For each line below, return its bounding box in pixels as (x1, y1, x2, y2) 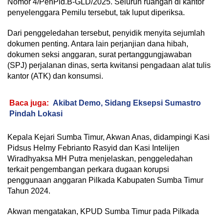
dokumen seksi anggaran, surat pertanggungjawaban (7, 50, 192, 59)
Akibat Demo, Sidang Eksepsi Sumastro (53, 99, 201, 108)
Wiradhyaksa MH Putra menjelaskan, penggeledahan (7, 154, 193, 163)
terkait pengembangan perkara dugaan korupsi (7, 165, 169, 174)
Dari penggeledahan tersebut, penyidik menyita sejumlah (7, 29, 205, 38)
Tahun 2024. (7, 187, 50, 196)
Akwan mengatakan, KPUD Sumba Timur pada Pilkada (7, 207, 199, 216)
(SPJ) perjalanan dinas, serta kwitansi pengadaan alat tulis (7, 61, 211, 70)
